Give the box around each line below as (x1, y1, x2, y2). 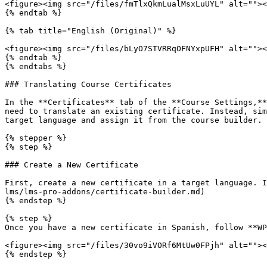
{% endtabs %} (5, 62, 67, 71)
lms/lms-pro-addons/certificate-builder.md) (5, 187, 205, 196)
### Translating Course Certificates (5, 80, 172, 89)
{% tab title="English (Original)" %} (5, 26, 176, 35)
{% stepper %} (5, 133, 67, 142)
